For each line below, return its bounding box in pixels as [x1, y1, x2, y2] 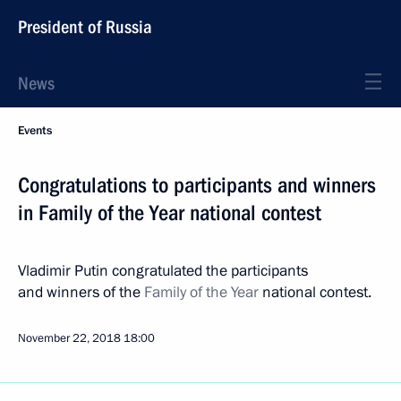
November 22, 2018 [18, 330, 121, 346]
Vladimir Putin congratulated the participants [18, 260, 308, 281]
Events [18, 123, 52, 139]
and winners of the [18, 282, 144, 303]
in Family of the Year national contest [18, 200, 321, 226]
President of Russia [18, 16, 152, 38]
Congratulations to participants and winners [18, 173, 376, 198]
